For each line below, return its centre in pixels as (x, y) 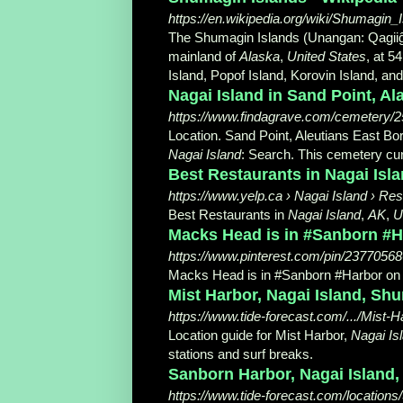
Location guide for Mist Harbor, (260, 335)
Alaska (260, 56)
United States (327, 56)
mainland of (204, 56)
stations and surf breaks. (241, 354)
